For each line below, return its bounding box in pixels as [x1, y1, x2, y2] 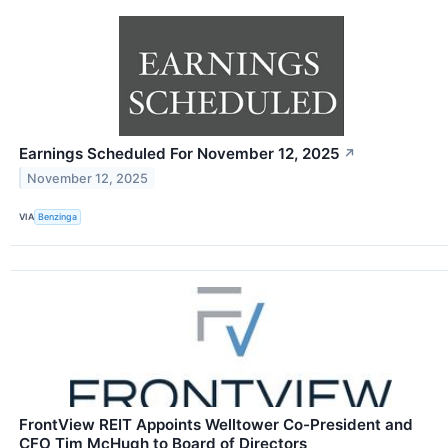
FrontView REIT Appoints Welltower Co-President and [19, 414, 413, 434]
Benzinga [38, 211, 78, 223]
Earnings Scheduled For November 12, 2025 [19, 143, 340, 163]
